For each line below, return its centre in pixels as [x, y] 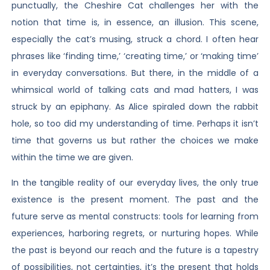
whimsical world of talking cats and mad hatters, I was [135, 90]
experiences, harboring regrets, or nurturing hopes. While [135, 234]
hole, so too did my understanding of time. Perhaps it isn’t [135, 124]
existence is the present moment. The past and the [135, 200]
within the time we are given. [72, 157]
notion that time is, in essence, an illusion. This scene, [135, 22]
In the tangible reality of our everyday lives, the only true [135, 183]
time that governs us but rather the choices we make [135, 140]
